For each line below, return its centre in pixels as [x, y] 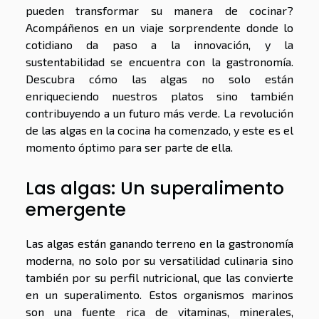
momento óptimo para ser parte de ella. [129, 147]
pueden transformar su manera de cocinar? [159, 10]
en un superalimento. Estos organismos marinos [159, 295]
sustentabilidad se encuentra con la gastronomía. [159, 61]
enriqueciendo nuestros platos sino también [159, 95]
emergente [76, 210]
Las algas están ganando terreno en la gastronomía [159, 244]
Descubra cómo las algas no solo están [159, 78]
